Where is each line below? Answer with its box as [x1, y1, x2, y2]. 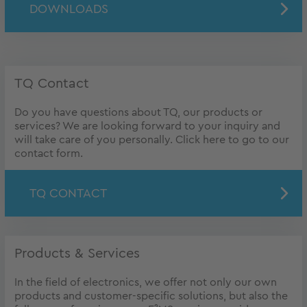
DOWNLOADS [29, 2, 108, 15]
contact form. [14, 147, 83, 159]
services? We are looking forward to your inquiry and [14, 120, 280, 132]
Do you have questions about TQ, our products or [14, 106, 262, 118]
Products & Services [14, 246, 140, 260]
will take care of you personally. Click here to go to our [14, 134, 289, 145]
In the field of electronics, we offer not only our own [14, 276, 277, 288]
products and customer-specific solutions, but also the [14, 290, 288, 302]
